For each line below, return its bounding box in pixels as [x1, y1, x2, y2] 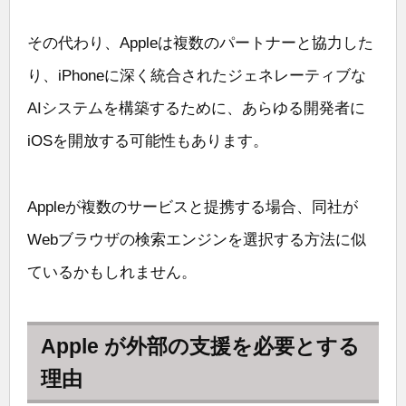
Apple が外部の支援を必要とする [41, 333, 360, 358]
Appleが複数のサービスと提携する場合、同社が [27, 198, 358, 216]
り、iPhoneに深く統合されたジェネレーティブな [27, 67, 366, 85]
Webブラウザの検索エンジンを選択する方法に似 [27, 230, 366, 248]
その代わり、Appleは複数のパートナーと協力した [27, 34, 373, 53]
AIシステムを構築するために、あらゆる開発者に [27, 100, 365, 118]
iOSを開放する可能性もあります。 [27, 132, 268, 150]
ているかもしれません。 [27, 263, 197, 281]
